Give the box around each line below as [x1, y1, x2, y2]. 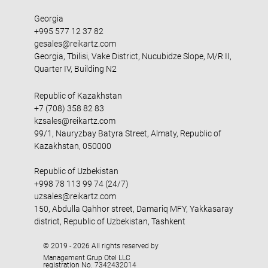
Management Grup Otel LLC [42, 254, 130, 263]
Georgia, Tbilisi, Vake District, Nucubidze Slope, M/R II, [33, 51, 232, 62]
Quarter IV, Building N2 [33, 64, 117, 74]
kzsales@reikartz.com [33, 116, 115, 126]
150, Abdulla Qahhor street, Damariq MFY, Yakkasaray [33, 204, 233, 214]
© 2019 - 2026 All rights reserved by [42, 242, 159, 251]
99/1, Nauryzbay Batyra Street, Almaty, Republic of [33, 129, 221, 139]
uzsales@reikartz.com [33, 191, 116, 202]
